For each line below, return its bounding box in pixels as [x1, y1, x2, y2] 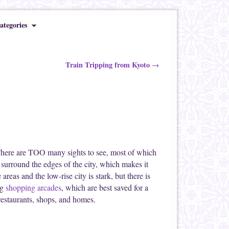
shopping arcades [6, 181, 61, 193]
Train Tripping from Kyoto [65, 59, 152, 70]
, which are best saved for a [61, 181, 148, 193]
